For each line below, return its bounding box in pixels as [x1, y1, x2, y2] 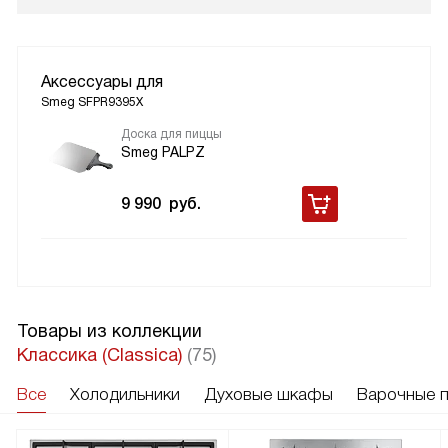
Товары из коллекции [17, 320, 202, 341]
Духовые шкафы [204, 384, 333, 404]
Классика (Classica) [17, 344, 187, 365]
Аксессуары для [41, 72, 163, 90]
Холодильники [70, 384, 180, 404]
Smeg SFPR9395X [41, 94, 143, 109]
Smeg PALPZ [121, 143, 205, 160]
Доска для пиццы [121, 126, 222, 141]
